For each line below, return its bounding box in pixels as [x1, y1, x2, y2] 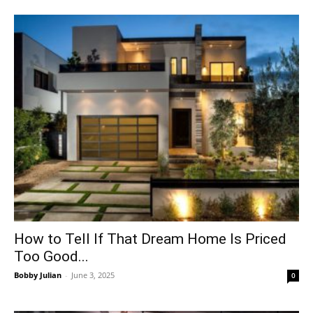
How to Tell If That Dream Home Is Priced [14, 231, 286, 248]
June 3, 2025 [71, 270, 115, 281]
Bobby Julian [14, 270, 61, 281]
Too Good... [14, 248, 89, 265]
